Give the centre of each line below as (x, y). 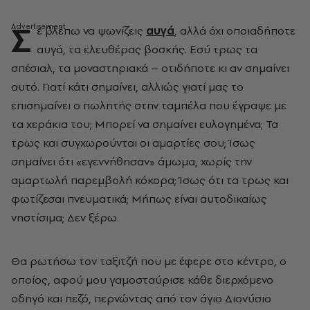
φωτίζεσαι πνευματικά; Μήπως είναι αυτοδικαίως (139, 199)
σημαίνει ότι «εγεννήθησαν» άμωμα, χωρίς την (131, 161)
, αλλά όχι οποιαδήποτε (235, 30)
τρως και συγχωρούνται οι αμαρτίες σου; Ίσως (133, 143)
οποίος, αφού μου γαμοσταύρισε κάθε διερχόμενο (142, 280)
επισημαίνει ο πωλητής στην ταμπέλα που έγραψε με (149, 105)
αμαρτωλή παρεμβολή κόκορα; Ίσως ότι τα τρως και (150, 180)
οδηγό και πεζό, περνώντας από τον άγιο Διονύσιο (141, 298)
